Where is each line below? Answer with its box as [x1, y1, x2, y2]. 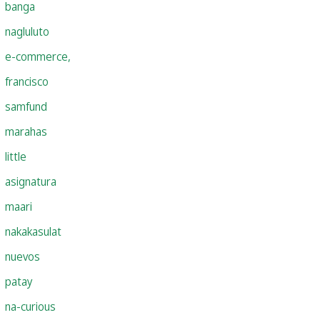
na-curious [5, 298, 56, 314]
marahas [5, 123, 47, 139]
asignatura [5, 173, 56, 189]
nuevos [5, 248, 40, 264]
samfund [5, 98, 47, 114]
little [5, 148, 26, 164]
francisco [5, 73, 49, 89]
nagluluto [5, 23, 49, 39]
